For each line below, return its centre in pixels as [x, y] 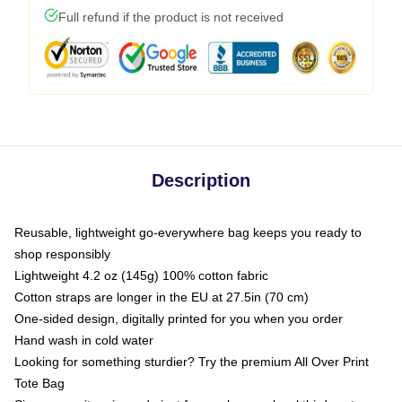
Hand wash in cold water [84, 340]
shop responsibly [62, 254]
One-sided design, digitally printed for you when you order [179, 319]
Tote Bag [39, 383]
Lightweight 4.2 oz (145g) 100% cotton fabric [141, 275]
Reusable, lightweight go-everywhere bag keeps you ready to [188, 232]
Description [201, 180]
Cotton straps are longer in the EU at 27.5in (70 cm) [162, 297]
